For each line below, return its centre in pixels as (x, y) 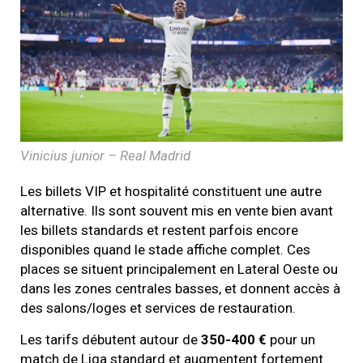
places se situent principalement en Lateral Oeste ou (179, 269)
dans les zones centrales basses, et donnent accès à (180, 288)
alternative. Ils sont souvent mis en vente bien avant (177, 210)
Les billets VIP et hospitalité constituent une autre (171, 191)
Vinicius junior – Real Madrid (105, 155)
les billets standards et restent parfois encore (159, 230)
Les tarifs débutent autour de (111, 339)
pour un (291, 339)
